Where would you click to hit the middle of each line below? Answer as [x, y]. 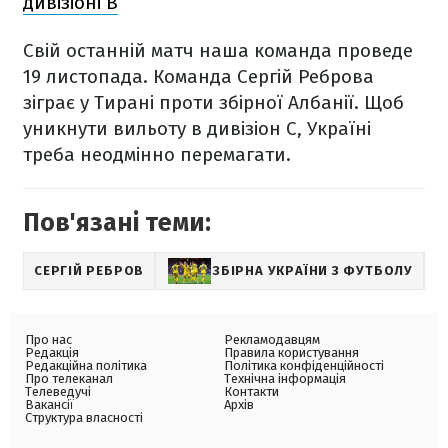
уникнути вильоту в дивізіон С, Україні [197, 128]
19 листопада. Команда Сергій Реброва [198, 76]
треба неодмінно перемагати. [157, 154]
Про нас [48, 339]
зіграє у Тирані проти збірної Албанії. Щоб [213, 102]
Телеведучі [58, 391]
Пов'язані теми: [117, 223]
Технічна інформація [285, 378]
